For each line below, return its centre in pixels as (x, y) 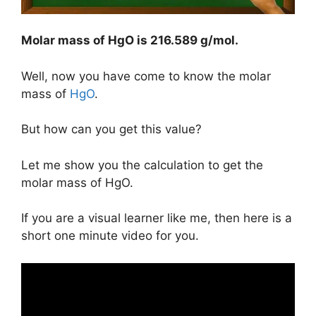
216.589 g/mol (193, 40)
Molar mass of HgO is (86, 40)
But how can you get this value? (111, 129)
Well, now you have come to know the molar (146, 76)
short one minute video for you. (110, 236)
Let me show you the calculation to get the (142, 165)
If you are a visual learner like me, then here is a (157, 218)
